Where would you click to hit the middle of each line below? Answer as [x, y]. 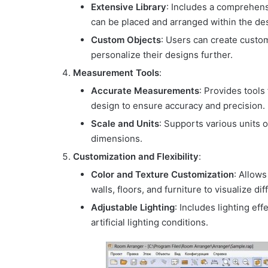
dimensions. [117, 139]
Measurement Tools [116, 73]
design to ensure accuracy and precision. [178, 106]
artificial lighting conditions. [150, 223]
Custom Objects [126, 40]
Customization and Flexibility [136, 157]
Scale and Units [125, 124]
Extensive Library [129, 7]
